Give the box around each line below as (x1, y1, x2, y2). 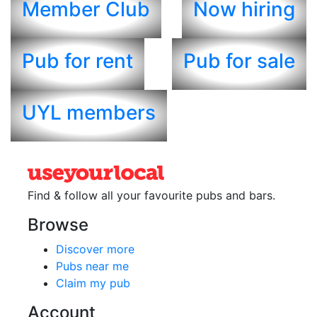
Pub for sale (183, 48, 295, 73)
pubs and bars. (196, 188, 275, 202)
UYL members (22, 100, 156, 125)
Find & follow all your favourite (28, 188, 196, 202)
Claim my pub (56, 275, 130, 290)
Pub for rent (22, 48, 133, 73)
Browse (28, 214, 88, 235)
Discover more (56, 241, 134, 256)
